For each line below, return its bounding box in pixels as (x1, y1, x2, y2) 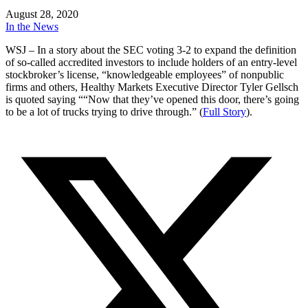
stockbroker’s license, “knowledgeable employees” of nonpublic (5, 68, 284, 80)
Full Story (203, 105, 246, 118)
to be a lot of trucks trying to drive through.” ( (5, 105, 203, 118)
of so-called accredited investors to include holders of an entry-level (5, 56, 297, 68)
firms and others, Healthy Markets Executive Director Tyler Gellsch (5, 80, 298, 93)
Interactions (5, 146, 90, 165)
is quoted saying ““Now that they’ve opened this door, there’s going (5, 93, 299, 105)
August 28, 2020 (5, 8, 78, 20)
